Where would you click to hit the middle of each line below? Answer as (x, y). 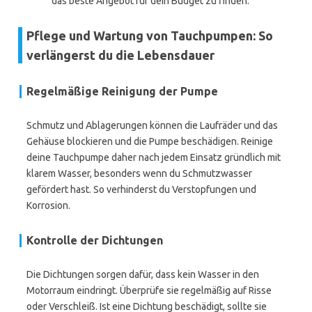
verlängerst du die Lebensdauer (120, 55)
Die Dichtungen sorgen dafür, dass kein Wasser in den (143, 274)
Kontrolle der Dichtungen (95, 240)
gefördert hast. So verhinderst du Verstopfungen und (141, 189)
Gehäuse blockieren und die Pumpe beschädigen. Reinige (150, 141)
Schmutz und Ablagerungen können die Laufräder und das (152, 125)
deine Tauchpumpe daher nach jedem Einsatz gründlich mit (154, 157)
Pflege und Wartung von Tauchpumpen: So (150, 36)
